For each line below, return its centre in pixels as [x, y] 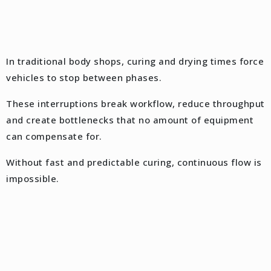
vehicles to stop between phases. [84, 77]
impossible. [33, 178]
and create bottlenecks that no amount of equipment [130, 119]
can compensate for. [54, 136]
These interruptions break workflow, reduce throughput [135, 103]
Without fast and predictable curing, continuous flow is [134, 162]
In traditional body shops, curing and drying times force [135, 61]
